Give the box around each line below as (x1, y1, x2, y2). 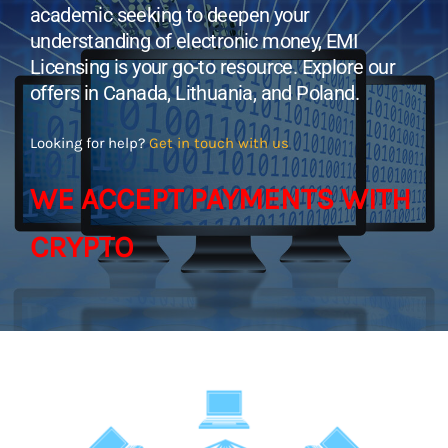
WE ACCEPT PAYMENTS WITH (29, 181, 411, 218)
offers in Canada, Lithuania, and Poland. (29, 81, 359, 106)
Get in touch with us (148, 134, 289, 153)
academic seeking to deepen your (29, 3, 310, 28)
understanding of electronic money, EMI (29, 29, 358, 54)
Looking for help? (29, 134, 149, 153)
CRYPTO (29, 229, 133, 266)
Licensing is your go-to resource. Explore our (29, 55, 395, 80)
